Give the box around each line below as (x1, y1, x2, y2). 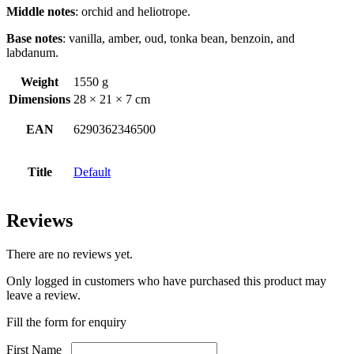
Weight (21, 74, 58, 88)
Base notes (6, 31, 62, 45)
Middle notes (6, 4, 75, 18)
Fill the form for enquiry (6, 314, 130, 329)
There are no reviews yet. (6, 247, 133, 261)
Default (73, 164, 111, 179)
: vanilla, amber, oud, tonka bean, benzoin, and (62, 31, 295, 45)
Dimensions (9, 92, 70, 106)
